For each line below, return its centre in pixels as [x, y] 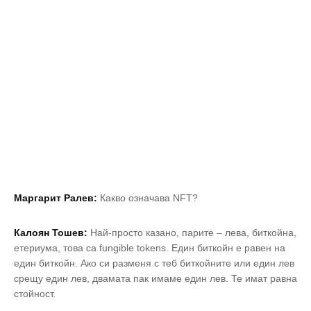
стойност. [35, 294]
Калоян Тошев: [51, 233]
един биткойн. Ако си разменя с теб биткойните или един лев [154, 263]
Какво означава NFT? [148, 198]
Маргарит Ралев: [56, 198]
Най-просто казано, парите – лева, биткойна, [192, 233]
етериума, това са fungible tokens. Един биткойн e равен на [150, 248]
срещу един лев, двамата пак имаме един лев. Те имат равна [155, 279]
